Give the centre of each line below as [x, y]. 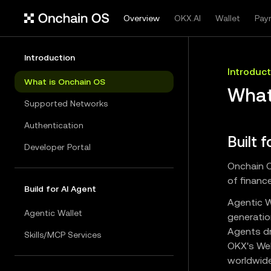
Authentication [54, 125]
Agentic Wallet [53, 213]
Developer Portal [57, 147]
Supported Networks [66, 103]
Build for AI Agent [60, 189]
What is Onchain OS [65, 82]
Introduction [50, 57]
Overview [142, 18]
